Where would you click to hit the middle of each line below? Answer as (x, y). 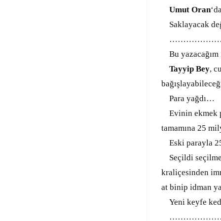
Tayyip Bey (189, 69)
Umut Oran (190, 10)
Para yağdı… (188, 98)
